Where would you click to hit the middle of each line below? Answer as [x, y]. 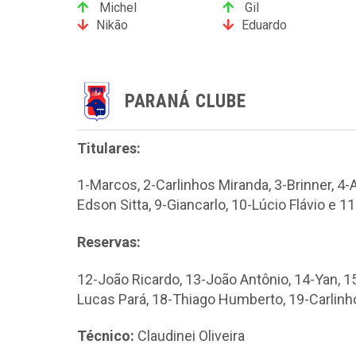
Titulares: [109, 148]
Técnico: [106, 336]
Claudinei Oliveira [190, 336]
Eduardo [264, 25]
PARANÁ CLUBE [186, 102]
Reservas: [109, 242]
